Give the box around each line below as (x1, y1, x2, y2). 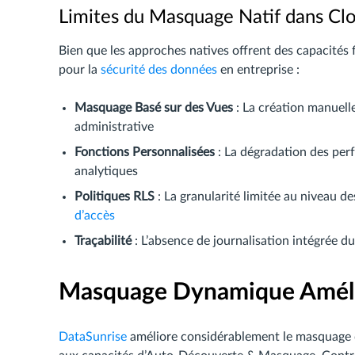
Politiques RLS (74, 190, 155, 203)
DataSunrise (59, 330, 127, 343)
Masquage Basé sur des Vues (74, 101, 233, 114)
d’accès (74, 209, 115, 222)
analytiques (74, 165, 138, 177)
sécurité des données (101, 63, 217, 76)
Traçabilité (74, 235, 132, 247)
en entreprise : (217, 63, 300, 76)
